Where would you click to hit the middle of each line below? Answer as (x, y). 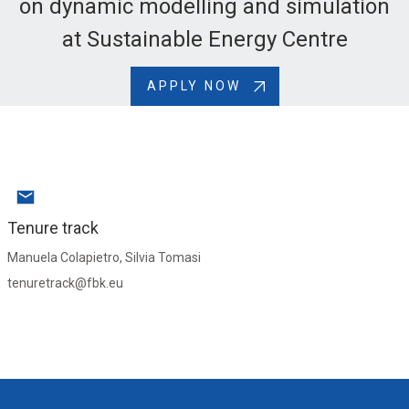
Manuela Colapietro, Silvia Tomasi (104, 257)
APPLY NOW (194, 86)
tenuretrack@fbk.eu (65, 283)
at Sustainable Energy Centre (204, 39)
